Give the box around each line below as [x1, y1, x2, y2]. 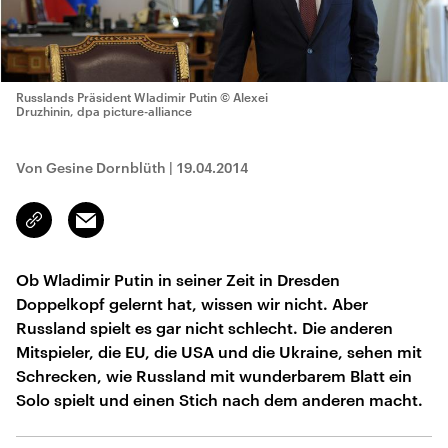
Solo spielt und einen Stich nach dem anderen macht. [16, 390, 423, 409]
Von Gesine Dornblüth [16, 159, 166, 176]
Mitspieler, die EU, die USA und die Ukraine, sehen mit [16, 342, 422, 361]
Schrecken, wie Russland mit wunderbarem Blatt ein [16, 366, 412, 385]
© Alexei [220, 90, 268, 104]
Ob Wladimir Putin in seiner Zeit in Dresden [16, 270, 340, 289]
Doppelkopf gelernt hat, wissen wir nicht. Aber [16, 294, 368, 313]
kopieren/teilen [34, 221, 129, 237]
